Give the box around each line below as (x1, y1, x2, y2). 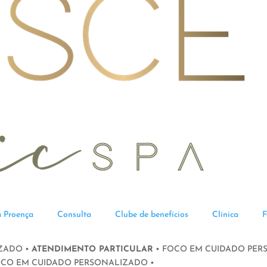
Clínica (212, 210, 238, 219)
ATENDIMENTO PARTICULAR (32, 245, 153, 254)
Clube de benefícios (115, 210, 188, 219)
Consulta (57, 210, 91, 219)
